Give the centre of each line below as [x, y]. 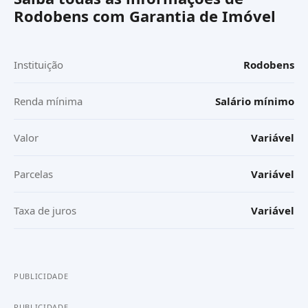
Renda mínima [48, 101]
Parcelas [33, 174]
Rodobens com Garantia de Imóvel [145, 16]
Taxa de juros [45, 210]
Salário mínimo [255, 101]
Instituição [38, 65]
